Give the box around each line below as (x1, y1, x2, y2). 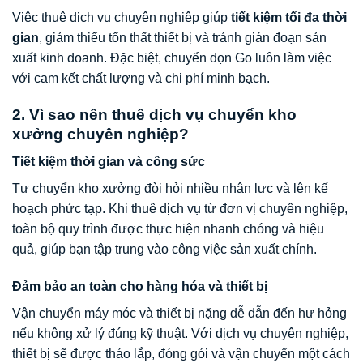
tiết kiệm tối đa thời (231, 11, 347, 25)
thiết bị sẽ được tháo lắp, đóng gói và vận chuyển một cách (12, 347, 350, 361)
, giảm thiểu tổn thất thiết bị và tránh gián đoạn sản (39, 31, 327, 45)
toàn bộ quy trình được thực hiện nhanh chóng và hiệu (12, 222, 324, 237)
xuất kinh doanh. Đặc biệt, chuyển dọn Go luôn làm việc (12, 51, 331, 66)
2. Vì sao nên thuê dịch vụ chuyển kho (12, 105, 297, 123)
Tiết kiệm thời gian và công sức (12, 155, 205, 169)
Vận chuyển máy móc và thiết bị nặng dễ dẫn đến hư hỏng (12, 306, 347, 321)
